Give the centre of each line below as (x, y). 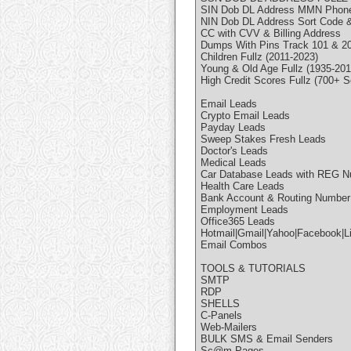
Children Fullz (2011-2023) (259, 57)
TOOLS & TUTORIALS (253, 269)
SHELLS (220, 304)
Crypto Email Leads (245, 116)
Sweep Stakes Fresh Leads (263, 139)
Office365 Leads (238, 222)
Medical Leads (233, 163)
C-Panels (221, 316)
